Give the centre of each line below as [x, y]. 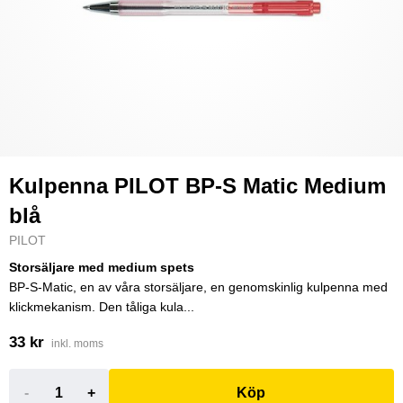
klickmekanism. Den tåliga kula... [102, 307]
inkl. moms [77, 344]
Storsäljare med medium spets [102, 267]
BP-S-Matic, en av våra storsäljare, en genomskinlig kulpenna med [198, 287]
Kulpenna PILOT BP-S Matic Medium [197, 186]
